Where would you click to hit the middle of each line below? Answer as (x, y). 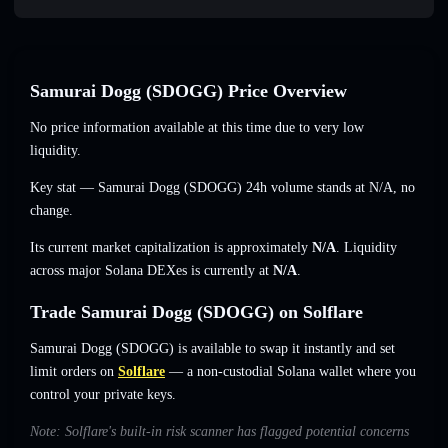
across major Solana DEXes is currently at (151, 271)
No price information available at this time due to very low (197, 128)
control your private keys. (103, 395)
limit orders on (72, 372)
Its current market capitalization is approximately (171, 248)
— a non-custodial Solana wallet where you (290, 372)
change (49, 211)
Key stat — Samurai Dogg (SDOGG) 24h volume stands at (199, 188)
